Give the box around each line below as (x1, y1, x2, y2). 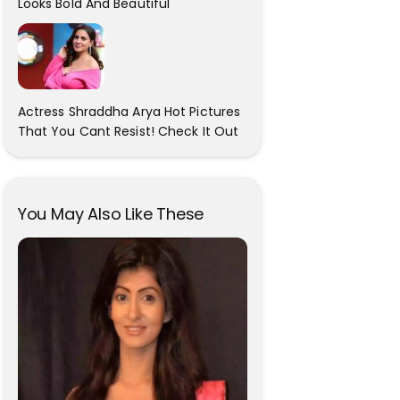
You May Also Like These (17, 202, 204, 225)
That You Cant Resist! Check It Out (17, 121, 239, 140)
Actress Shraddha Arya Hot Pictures (17, 102, 241, 121)
